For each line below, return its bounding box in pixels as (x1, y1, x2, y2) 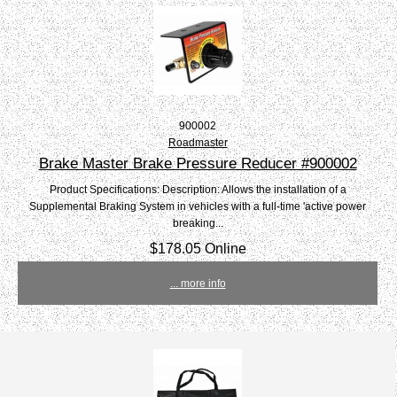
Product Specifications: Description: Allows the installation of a (49, 183, 346, 196)
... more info (169, 277, 226, 290)
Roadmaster (167, 136, 228, 149)
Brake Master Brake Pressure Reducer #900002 (38, 154, 357, 173)
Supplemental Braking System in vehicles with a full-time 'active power (29, 200, 367, 213)
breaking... (172, 217, 223, 230)
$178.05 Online (149, 240, 246, 257)
